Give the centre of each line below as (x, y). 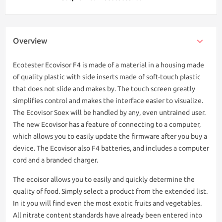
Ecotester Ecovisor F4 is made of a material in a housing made (109, 65)
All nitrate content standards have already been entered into (108, 215)
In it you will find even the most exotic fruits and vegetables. (107, 203)
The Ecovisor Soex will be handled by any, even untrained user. (109, 112)
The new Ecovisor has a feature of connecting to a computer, (107, 124)
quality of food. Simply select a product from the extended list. (110, 191)
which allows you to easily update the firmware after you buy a (110, 136)
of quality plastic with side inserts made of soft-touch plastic (107, 77)
